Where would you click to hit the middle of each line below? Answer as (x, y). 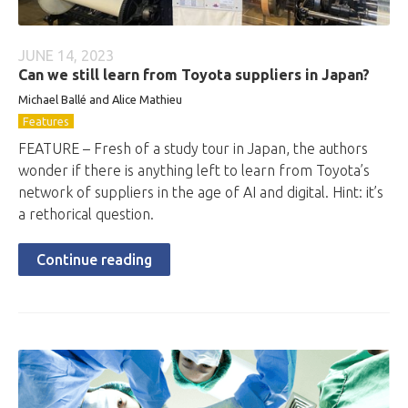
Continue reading (94, 260)
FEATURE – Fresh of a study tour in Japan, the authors (193, 148)
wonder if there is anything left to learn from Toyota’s (194, 170)
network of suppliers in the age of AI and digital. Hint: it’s (201, 192)
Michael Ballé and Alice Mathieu (100, 99)
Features (46, 121)
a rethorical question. (86, 214)
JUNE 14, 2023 (66, 56)
